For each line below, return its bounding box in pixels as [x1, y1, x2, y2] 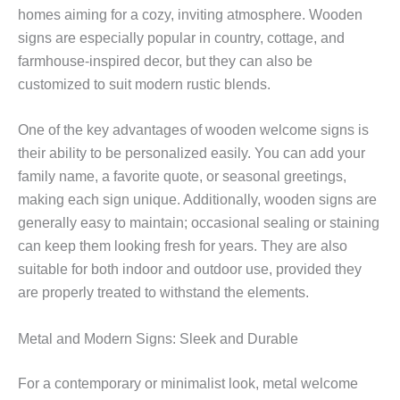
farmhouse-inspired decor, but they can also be [18, 53, 312, 69]
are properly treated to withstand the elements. [18, 285, 309, 301]
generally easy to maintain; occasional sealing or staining [18, 215, 379, 231]
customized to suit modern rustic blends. [18, 76, 271, 92]
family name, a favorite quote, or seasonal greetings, [18, 169, 346, 185]
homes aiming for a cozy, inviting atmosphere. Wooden [18, 6, 362, 22]
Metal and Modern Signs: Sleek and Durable [18, 330, 298, 346]
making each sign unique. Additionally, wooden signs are [18, 192, 377, 208]
